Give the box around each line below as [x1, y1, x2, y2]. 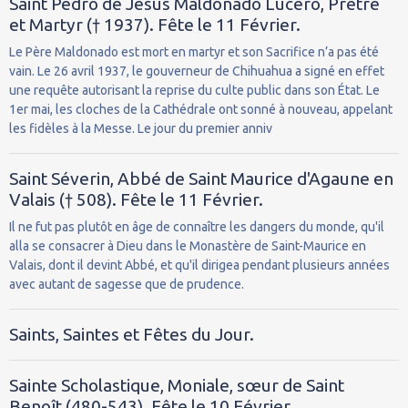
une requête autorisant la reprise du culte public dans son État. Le [9, 82, 380, 97]
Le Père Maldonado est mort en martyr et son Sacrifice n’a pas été [9, 44, 379, 59]
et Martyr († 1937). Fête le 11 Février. [9, 14, 301, 35]
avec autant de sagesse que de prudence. [9, 276, 244, 291]
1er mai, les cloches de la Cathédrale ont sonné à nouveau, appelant [9, 101, 393, 117]
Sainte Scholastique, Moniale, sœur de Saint [9, 374, 344, 395]
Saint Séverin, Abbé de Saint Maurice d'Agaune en [9, 168, 393, 189]
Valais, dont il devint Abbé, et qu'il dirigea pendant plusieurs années [9, 257, 390, 272]
